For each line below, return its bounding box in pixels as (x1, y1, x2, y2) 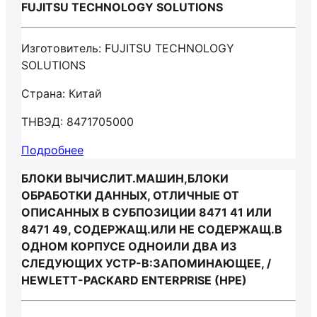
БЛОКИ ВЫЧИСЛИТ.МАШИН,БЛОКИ (21, 171, 229, 185)
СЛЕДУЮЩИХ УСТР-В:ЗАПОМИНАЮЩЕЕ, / (21, 256, 271, 270)
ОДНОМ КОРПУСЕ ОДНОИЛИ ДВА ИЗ (21, 239, 237, 253)
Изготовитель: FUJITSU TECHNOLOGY (21, 41, 234, 55)
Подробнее (21, 143, 83, 157)
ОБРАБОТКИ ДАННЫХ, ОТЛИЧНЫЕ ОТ (21, 188, 239, 202)
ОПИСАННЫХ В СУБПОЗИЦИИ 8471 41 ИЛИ (21, 205, 272, 219)
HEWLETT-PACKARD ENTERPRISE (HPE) (21, 273, 247, 287)
